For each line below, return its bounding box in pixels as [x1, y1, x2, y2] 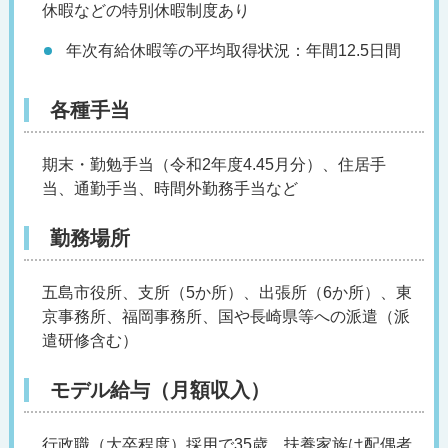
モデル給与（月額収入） [49, 378, 270, 401]
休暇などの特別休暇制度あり [41, 2, 250, 20]
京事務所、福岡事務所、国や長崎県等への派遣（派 [41, 307, 410, 325]
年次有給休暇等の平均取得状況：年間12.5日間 [65, 42, 401, 60]
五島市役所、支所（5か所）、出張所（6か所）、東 [41, 283, 412, 301]
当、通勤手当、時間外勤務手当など [41, 179, 298, 197]
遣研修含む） [41, 331, 138, 349]
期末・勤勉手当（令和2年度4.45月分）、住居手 [41, 155, 386, 173]
